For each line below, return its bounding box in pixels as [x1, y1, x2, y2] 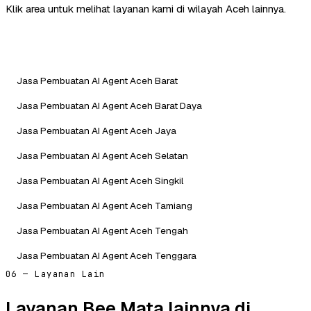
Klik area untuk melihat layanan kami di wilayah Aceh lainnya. [6, 1, 286, 15]
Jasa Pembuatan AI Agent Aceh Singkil [17, 174, 183, 187]
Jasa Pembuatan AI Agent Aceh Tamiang [17, 199, 192, 212]
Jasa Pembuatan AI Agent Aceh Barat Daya [17, 99, 202, 112]
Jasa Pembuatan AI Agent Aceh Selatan [17, 149, 188, 162]
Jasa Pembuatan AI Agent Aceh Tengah [17, 224, 188, 237]
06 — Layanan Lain [6, 268, 106, 280]
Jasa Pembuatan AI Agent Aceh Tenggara [17, 249, 196, 262]
